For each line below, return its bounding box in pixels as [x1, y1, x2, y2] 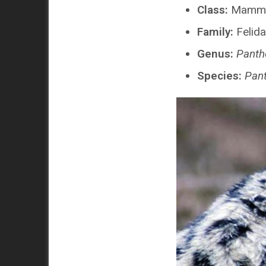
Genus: [197, 47, 233, 61]
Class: [197, 3, 228, 17]
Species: [197, 69, 242, 83]
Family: [197, 25, 233, 39]
